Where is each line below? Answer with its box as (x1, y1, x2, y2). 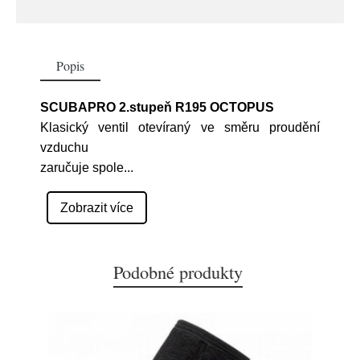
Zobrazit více (60, 201, 133, 215)
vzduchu (40, 141, 88, 154)
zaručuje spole (40, 161, 124, 174)
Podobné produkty (112, 260, 243, 284)
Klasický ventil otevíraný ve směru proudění (40, 121, 320, 134)
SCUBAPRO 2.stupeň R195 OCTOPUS (40, 100, 274, 114)
